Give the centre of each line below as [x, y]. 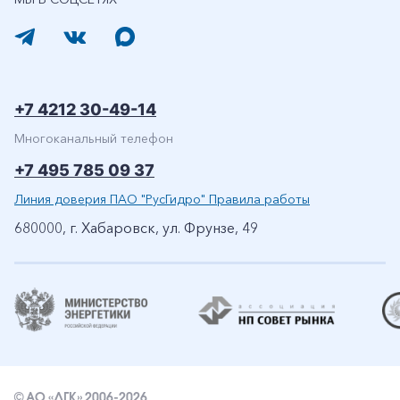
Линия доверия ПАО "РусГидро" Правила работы [162, 199]
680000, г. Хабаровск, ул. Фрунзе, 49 [136, 228]
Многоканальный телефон [94, 138]
